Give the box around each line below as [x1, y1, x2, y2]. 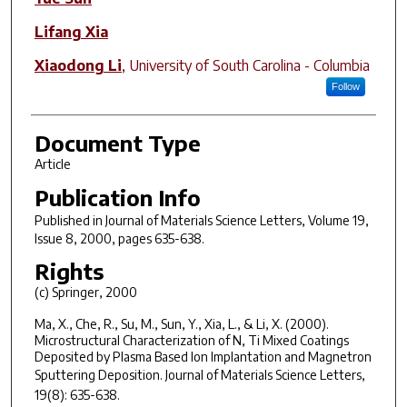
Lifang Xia [34, 22, 108, 41]
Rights [34, 257, 104, 285]
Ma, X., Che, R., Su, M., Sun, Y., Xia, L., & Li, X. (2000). [34, 315, 329, 332]
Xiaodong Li [34, 55, 122, 74]
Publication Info [34, 183, 201, 211]
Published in [34, 212, 105, 228]
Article [34, 155, 71, 172]
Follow [331, 80, 360, 92]
